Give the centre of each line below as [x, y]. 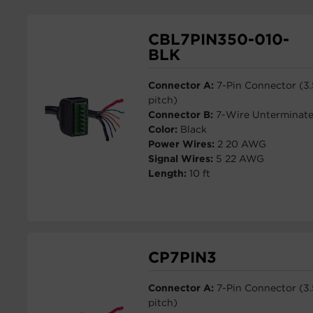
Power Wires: [182, 144]
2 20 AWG [241, 144]
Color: [164, 129]
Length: [168, 173]
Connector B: [182, 115]
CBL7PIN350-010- [218, 39]
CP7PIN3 [182, 257]
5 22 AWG [240, 159]
